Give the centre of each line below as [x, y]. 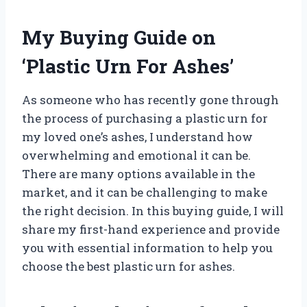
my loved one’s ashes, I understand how [137, 136]
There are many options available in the [138, 173]
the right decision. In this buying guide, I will [153, 210]
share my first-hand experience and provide [151, 229]
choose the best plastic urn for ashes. [128, 266]
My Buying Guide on [119, 37]
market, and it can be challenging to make [145, 192]
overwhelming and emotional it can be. [136, 155]
